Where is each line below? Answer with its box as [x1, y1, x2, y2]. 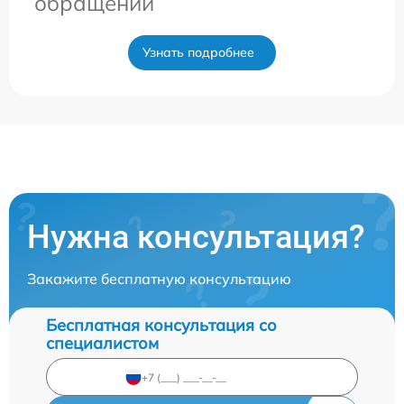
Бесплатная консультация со [46, 315, 277, 336]
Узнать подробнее [142, 44, 254, 61]
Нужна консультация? [27, 218, 365, 257]
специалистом [46, 333, 159, 354]
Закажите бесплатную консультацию [27, 270, 291, 289]
